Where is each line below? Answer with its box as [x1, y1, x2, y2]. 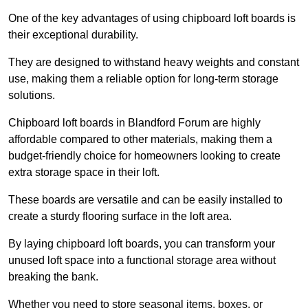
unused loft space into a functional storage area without [8, 254, 276, 267]
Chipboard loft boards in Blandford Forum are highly [8, 117, 261, 129]
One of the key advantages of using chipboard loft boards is [8, 12, 296, 25]
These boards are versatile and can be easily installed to [8, 194, 283, 206]
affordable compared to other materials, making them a [8, 133, 272, 146]
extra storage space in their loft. [8, 166, 159, 179]
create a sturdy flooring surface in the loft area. [8, 210, 232, 223]
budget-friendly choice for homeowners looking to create [8, 150, 280, 162]
